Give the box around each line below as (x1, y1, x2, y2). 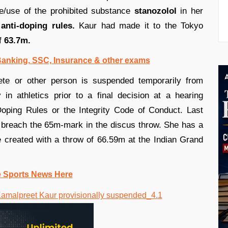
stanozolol (130, 6, 177, 16)
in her (176, 6, 204, 16)
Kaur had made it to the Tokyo (74, 20, 204, 31)
